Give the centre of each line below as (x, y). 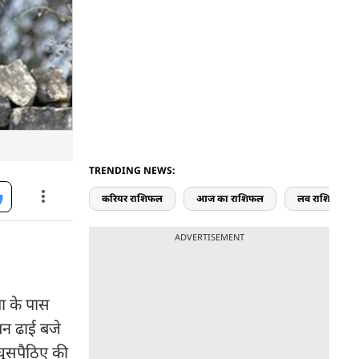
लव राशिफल (321, 198)
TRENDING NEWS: (132, 170)
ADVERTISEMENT (209, 237)
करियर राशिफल (132, 198)
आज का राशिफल (230, 198)
